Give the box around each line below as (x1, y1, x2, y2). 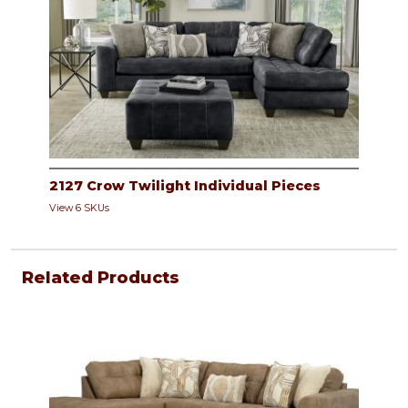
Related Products (22, 268, 179, 289)
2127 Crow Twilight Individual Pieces (49, 178, 321, 195)
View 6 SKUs (49, 202, 109, 215)
